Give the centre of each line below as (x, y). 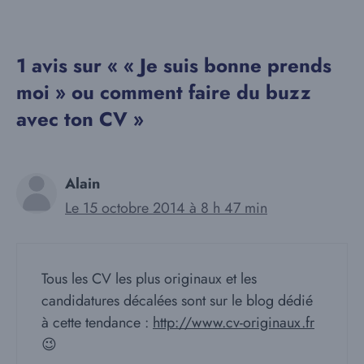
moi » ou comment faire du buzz (164, 93)
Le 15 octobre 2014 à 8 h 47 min (166, 208)
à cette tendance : (97, 323)
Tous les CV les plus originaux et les (149, 279)
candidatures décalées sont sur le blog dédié (177, 301)
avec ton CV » (80, 119)
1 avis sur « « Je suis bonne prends (174, 66)
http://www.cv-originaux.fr (234, 323)
